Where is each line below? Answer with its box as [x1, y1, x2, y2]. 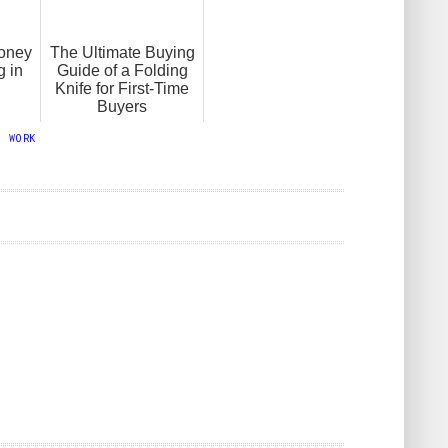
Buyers [97, 97, 147, 115]
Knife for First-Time [55, 79, 189, 97]
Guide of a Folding [56, 61, 188, 79]
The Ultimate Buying [49, 43, 195, 61]
